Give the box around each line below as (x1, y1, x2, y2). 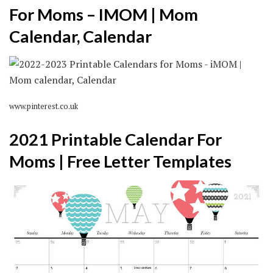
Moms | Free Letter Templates (9, 151, 232, 171)
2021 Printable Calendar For (9, 129, 222, 149)
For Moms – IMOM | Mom (9, 4, 198, 25)
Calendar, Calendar (9, 26, 152, 47)
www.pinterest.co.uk (9, 101, 78, 112)
